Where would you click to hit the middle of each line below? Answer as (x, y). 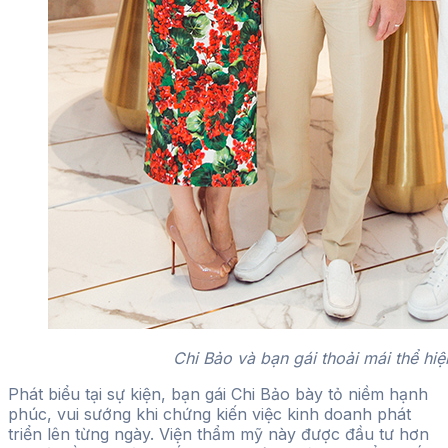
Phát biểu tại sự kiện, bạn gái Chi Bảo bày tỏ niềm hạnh (218, 394)
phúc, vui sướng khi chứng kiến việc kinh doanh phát (209, 414)
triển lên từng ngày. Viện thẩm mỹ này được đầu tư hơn (218, 434)
